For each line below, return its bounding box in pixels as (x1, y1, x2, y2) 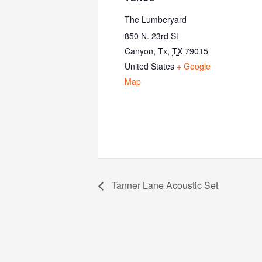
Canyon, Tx (125, 45, 167, 57)
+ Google (177, 60, 211, 72)
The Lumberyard (125, 13, 187, 25)
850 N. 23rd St (125, 30, 178, 42)
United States (125, 60, 174, 72)
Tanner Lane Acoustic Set (109, 178, 218, 192)
